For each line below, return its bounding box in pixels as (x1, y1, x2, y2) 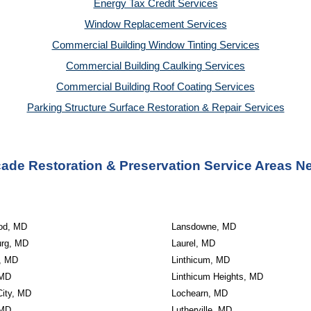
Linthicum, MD (171, 255, 230, 265)
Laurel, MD (171, 238, 215, 249)
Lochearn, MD (171, 288, 228, 299)
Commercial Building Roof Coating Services (56, 81, 255, 92)
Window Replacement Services (84, 19, 227, 30)
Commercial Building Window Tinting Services (51, 40, 260, 51)
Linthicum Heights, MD (171, 271, 263, 282)
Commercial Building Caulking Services (66, 60, 245, 72)
